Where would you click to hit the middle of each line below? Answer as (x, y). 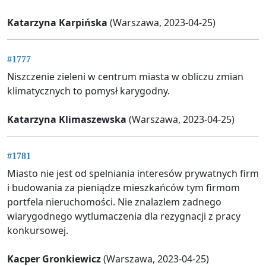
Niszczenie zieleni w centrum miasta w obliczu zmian (125, 76)
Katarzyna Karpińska (57, 22)
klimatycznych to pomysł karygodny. (88, 91)
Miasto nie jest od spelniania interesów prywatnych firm (133, 174)
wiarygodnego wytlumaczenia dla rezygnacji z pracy (124, 216)
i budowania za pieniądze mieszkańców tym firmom (123, 188)
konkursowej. (38, 231)
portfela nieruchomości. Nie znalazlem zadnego (114, 202)
